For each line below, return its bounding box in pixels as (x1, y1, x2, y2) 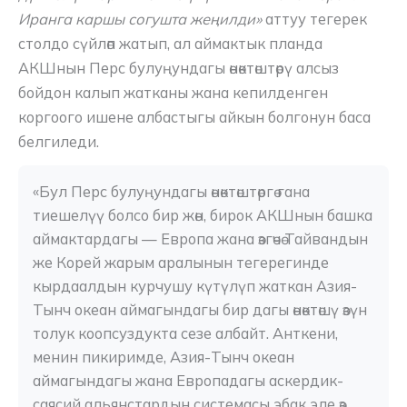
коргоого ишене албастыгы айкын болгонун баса (18, 108, 371, 127)
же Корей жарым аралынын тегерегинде (33, 253, 329, 272)
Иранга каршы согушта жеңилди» (18, 10, 265, 29)
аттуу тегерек (265, 10, 367, 29)
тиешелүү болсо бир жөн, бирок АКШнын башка (33, 205, 372, 224)
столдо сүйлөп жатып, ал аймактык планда (18, 35, 323, 54)
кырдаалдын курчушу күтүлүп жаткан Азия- (33, 276, 357, 295)
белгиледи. (18, 133, 99, 152)
